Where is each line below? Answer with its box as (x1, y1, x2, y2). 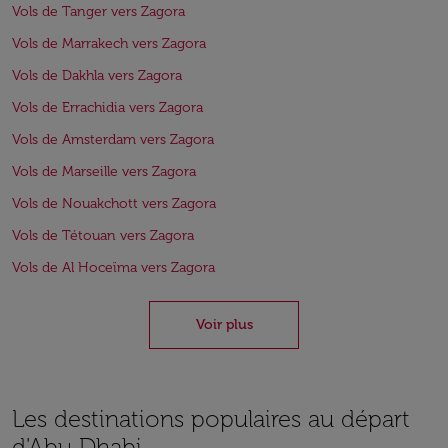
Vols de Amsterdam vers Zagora (12, 131, 214, 148)
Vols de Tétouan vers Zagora (12, 227, 194, 244)
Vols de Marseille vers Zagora (12, 163, 196, 180)
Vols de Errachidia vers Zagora (12, 99, 203, 116)
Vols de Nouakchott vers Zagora (12, 195, 216, 212)
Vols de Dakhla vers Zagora (12, 67, 182, 84)
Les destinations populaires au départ (12, 404, 410, 433)
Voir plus (195, 316, 253, 333)
